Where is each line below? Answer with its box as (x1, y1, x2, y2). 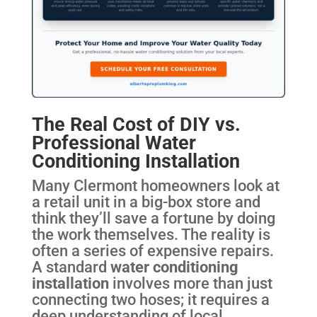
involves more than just (108, 274, 272, 293)
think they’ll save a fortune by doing (31, 209, 275, 228)
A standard (31, 258, 110, 277)
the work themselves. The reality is (31, 225, 270, 244)
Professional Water (31, 132, 196, 155)
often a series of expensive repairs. (31, 241, 274, 260)
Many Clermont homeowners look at (31, 176, 279, 195)
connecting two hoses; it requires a (31, 290, 270, 309)
